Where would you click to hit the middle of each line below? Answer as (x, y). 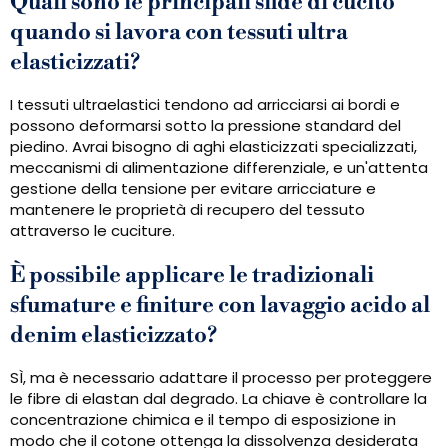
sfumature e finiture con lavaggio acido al (220, 306)
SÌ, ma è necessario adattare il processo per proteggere (221, 378)
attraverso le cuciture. (92, 231)
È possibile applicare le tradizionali (192, 276)
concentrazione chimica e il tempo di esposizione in (203, 420)
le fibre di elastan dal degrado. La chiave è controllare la (218, 399)
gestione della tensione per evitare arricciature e (193, 189)
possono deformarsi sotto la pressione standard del (205, 126)
